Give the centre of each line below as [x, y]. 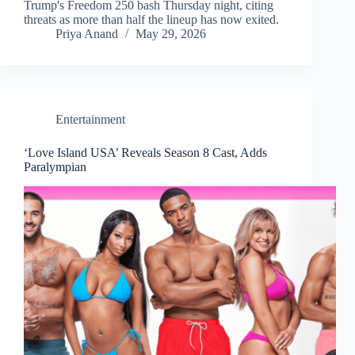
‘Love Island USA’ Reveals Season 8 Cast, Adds [145, 153]
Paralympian [55, 167]
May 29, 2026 [171, 34]
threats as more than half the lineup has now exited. [151, 20]
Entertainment [90, 120]
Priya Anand [87, 34]
